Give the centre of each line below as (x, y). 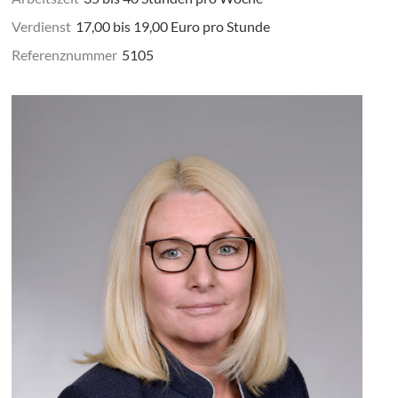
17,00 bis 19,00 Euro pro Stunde (173, 27)
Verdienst (42, 27)
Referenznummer (65, 55)
